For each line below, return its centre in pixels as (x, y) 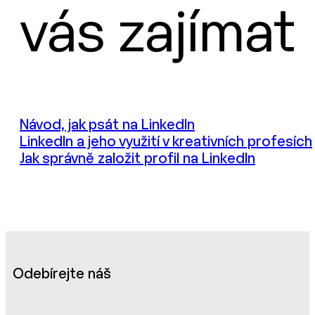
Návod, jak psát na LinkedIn (107, 125)
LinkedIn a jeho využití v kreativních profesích (166, 142)
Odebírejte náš (62, 274)
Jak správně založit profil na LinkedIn (137, 159)
